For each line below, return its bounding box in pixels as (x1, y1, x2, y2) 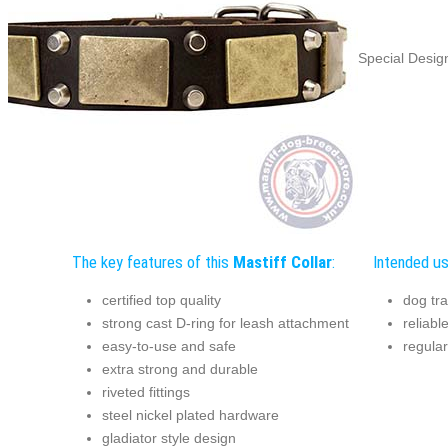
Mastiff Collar (232, 251, 332, 272)
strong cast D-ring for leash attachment (101, 315, 349, 332)
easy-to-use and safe (101, 338, 236, 355)
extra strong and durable (101, 361, 258, 378)
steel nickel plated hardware (101, 407, 279, 424)
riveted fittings (101, 384, 190, 401)
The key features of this (71, 251, 233, 272)
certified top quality (101, 292, 221, 309)
